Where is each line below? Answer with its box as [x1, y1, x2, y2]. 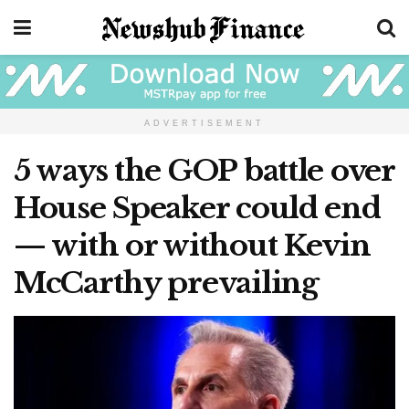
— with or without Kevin [14, 226, 371, 264]
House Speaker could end [14, 189, 381, 226]
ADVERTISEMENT [144, 118, 265, 128]
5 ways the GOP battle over [14, 152, 394, 189]
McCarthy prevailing [14, 264, 319, 301]
